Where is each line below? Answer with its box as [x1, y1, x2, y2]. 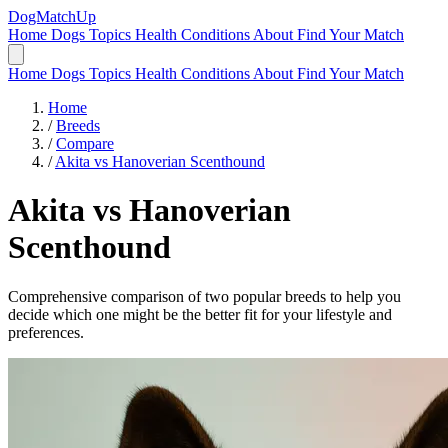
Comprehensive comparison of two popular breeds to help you [8, 287, 401, 305]
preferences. [8, 323, 84, 341]
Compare [56, 135, 114, 152]
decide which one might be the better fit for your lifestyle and [8, 305, 392, 323]
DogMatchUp [8, 8, 96, 25]
